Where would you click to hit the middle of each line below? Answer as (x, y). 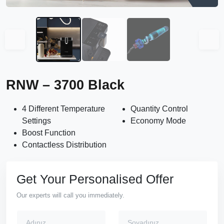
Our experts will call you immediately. (70, 195)
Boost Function (49, 133)
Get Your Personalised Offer (95, 179)
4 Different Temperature (63, 109)
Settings (36, 121)
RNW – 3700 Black (65, 85)
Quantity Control (159, 109)
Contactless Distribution (64, 145)
